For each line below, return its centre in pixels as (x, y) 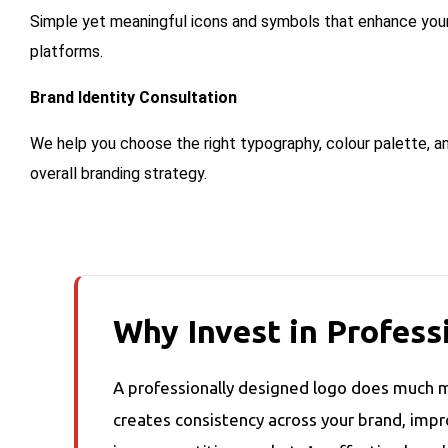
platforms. (66, 52)
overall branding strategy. (118, 174)
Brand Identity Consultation (133, 98)
